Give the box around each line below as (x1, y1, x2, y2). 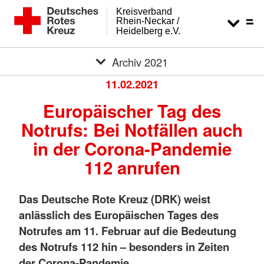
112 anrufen (84, 155, 180, 180)
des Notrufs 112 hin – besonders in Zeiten (19, 238, 229, 255)
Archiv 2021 (111, 54, 168, 70)
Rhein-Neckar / (116, 15, 180, 27)
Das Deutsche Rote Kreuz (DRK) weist (19, 190, 210, 207)
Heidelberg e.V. (116, 25, 181, 36)
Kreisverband (116, 6, 173, 17)
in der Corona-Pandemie (32, 136, 232, 161)
